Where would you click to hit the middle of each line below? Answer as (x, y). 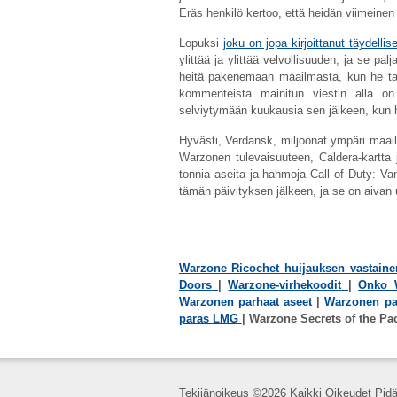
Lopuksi (201, 43)
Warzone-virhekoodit (285, 285)
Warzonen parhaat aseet (245, 302)
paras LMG (208, 319)
